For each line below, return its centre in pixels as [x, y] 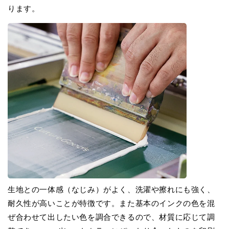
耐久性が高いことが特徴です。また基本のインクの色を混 [111, 203]
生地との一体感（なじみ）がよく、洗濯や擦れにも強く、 [111, 189]
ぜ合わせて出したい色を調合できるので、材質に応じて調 [111, 217]
